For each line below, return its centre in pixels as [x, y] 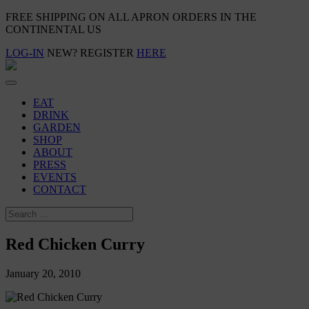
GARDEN [57, 127]
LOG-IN [25, 53]
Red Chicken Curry [75, 244]
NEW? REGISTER [90, 53]
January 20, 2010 [43, 273]
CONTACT [60, 189]
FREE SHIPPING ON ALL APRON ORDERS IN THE [131, 17]
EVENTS [55, 177]
